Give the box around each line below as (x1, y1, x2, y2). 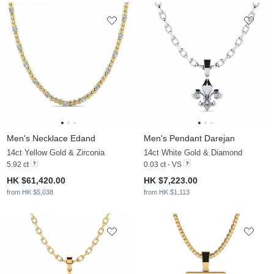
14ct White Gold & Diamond (144, 148, 242, 158)
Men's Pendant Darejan (144, 133, 235, 144)
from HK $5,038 (7, 188, 53, 196)
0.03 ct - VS (144, 160, 182, 169)
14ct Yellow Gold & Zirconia (7, 148, 105, 158)
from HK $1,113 (144, 188, 190, 196)
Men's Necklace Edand (7, 133, 95, 144)
